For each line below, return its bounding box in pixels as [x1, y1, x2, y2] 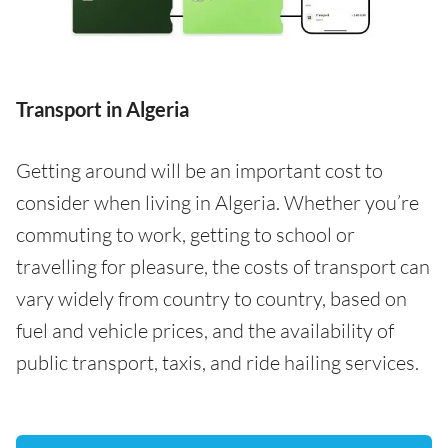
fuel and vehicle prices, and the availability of [16, 318, 394, 344]
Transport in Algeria [16, 97, 189, 122]
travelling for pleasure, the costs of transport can [16, 254, 430, 280]
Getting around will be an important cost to [16, 158, 383, 184]
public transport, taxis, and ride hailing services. [16, 350, 419, 376]
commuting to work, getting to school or [16, 222, 355, 248]
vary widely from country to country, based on [16, 286, 407, 312]
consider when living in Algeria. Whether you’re [16, 190, 419, 216]
